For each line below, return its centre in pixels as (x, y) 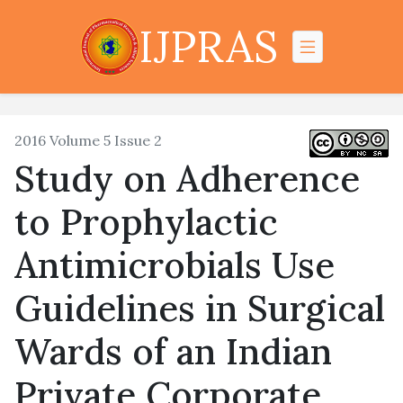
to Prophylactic (146, 222)
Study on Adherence (187, 179)
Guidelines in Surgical (200, 308)
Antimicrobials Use (175, 265)
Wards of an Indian (173, 351)
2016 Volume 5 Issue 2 (88, 140)
